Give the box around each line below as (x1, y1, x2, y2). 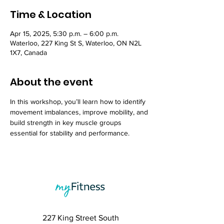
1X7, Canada (10, 48, 47, 56)
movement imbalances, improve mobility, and (10, 108, 150, 116)
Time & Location (10, 7, 91, 21)
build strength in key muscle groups (10, 118, 123, 126)
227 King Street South (42, 213, 119, 222)
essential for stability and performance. (10, 129, 129, 137)
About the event (10, 75, 93, 89)
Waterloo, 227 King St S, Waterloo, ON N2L (10, 39, 141, 47)
